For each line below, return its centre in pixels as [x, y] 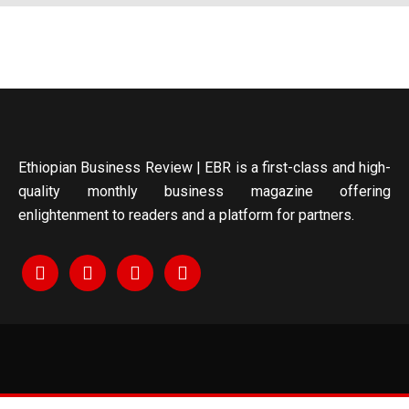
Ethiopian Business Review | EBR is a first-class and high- [204, 168]
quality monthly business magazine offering [204, 192]
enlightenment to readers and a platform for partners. [186, 215]
